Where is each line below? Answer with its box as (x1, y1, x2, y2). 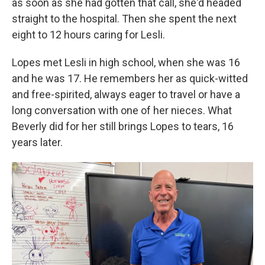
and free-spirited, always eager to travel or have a (12, 88, 240, 101)
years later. (12, 135, 63, 148)
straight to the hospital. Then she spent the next (12, 12, 237, 25)
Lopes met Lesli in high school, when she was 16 (12, 56, 240, 69)
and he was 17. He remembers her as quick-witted (12, 72, 248, 85)
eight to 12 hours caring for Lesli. (12, 28, 165, 41)
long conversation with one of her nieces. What (12, 104, 232, 117)
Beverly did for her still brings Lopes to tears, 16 (12, 119, 234, 132)
